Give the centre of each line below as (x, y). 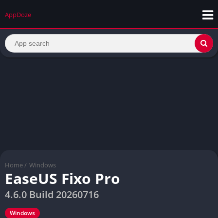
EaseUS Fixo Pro (63, 178)
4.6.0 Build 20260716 (52, 194)
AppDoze (18, 15)
